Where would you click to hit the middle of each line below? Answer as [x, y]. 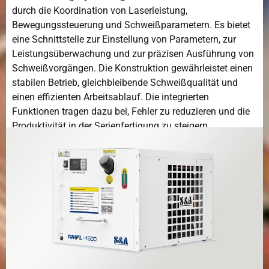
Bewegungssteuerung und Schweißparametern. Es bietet [131, 25]
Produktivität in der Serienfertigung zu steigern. [111, 125]
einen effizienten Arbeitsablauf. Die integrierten [110, 97]
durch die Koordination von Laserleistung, [100, 10]
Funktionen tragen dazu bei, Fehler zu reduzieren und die [131, 111]
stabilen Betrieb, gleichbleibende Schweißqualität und [125, 82]
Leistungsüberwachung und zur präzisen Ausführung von [133, 53]
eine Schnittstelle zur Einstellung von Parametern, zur [124, 39]
